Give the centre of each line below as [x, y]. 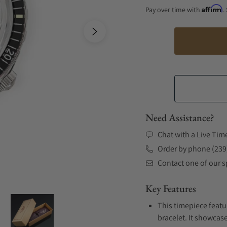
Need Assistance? [180, 118]
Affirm [212, 8]
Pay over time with [174, 10]
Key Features [171, 188]
